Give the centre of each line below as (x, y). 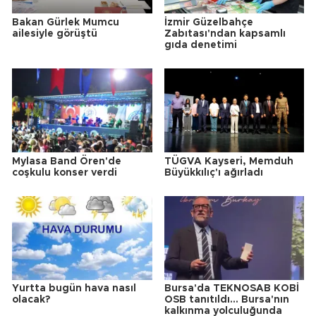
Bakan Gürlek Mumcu (66, 22)
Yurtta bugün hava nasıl (74, 289)
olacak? (31, 300)
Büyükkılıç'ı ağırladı (213, 172)
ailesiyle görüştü (55, 34)
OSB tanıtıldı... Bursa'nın (226, 300)
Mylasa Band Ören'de (67, 161)
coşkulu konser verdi (65, 172)
